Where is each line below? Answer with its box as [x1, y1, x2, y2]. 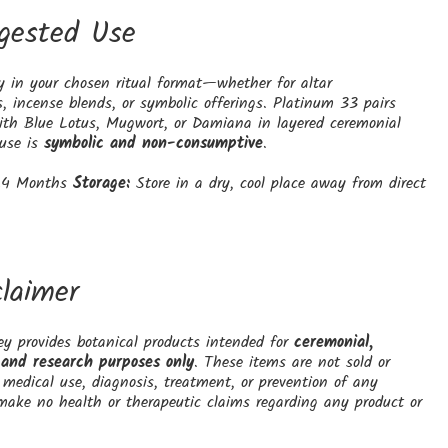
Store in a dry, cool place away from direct [129, 171, 426, 197]
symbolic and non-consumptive [43, 131, 263, 157]
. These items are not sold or [193, 350, 390, 376]
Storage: [72, 171, 130, 197]
